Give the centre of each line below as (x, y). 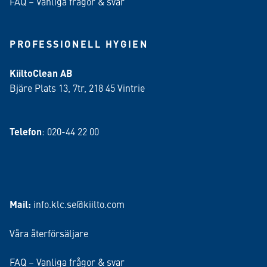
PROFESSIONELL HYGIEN (79, 44)
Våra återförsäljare (49, 233)
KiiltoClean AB (41, 73)
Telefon (26, 131)
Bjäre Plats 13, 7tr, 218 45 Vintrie (77, 88)
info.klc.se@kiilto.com (79, 204)
